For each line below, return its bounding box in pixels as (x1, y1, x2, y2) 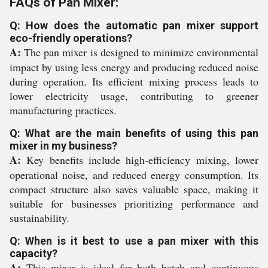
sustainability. (10, 211, 69, 225)
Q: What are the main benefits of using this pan (10, 127, 258, 139)
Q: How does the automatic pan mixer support (10, 19, 258, 32)
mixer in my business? (10, 139, 117, 152)
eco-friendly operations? (10, 32, 132, 44)
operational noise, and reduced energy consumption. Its (10, 167, 258, 182)
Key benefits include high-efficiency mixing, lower (21, 153, 258, 167)
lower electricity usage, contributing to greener (10, 89, 258, 103)
